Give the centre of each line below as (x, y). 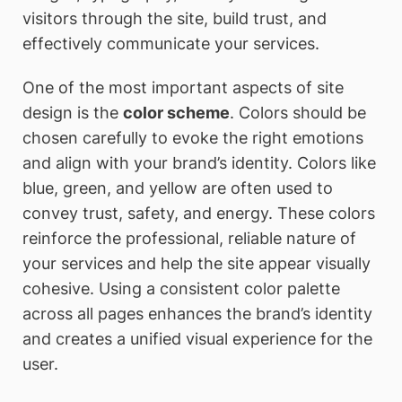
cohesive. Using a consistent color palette (181, 289)
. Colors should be (298, 113)
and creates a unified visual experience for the (197, 339)
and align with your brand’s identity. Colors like (199, 163)
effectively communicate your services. (171, 43)
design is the (73, 113)
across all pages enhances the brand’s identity (197, 314)
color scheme (176, 113)
